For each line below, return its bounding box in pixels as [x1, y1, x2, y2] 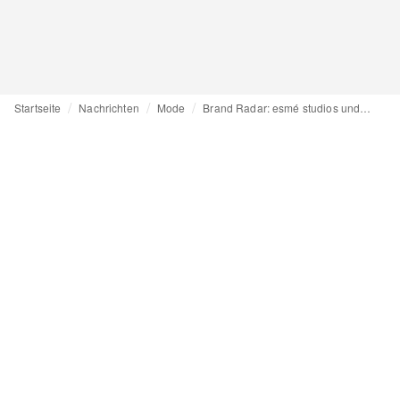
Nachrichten [79, 100, 139, 115]
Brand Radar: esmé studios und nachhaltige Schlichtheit [360, 100, 371, 115]
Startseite [14, 100, 62, 115]
